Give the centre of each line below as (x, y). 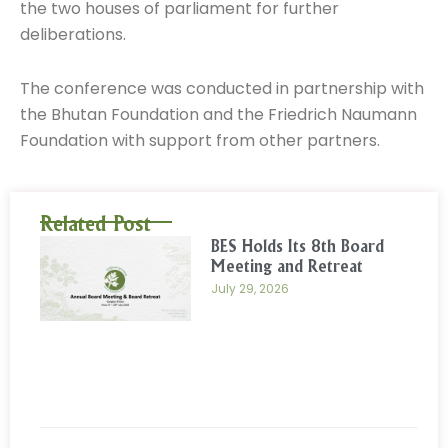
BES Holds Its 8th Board (298, 245)
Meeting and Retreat (287, 265)
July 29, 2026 (250, 288)
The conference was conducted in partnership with (222, 88)
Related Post (95, 223)
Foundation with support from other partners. (200, 140)
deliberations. (73, 34)
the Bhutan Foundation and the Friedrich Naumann (218, 114)
